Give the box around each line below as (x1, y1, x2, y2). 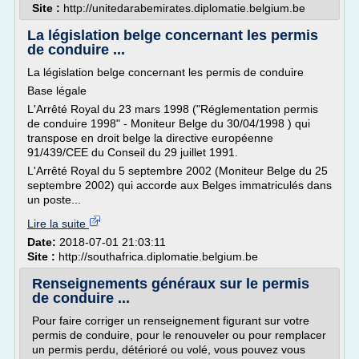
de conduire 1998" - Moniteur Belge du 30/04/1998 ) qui (27, 117, 310, 130)
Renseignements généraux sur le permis (32, 276, 309, 292)
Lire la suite (27, 217, 89, 230)
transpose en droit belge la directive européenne (27, 131, 273, 144)
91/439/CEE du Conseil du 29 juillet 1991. (27, 146, 238, 159)
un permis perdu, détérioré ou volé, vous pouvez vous (32, 343, 305, 356)
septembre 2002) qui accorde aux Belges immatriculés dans (27, 179, 332, 192)
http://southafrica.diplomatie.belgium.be (58, 250, 258, 263)
